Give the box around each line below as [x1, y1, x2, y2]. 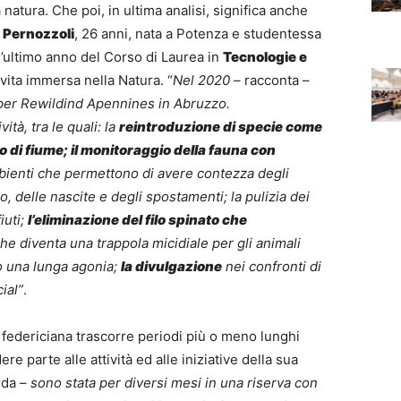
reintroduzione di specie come [119, 118, 322, 136]
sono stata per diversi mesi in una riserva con [30, 374, 318, 392]
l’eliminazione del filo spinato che [28, 211, 247, 229]
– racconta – [230, 72, 310, 90]
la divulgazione [121, 258, 222, 276]
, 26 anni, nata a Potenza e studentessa [74, 25, 321, 43]
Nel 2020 [173, 72, 230, 90]
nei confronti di [222, 258, 321, 276]
